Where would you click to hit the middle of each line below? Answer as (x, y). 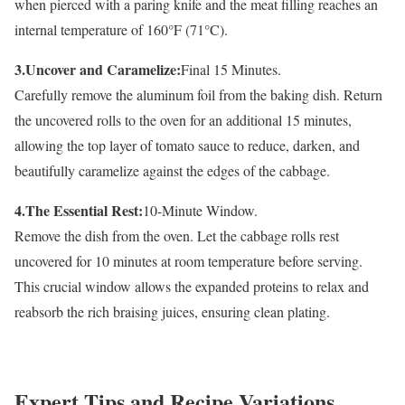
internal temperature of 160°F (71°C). (121, 30)
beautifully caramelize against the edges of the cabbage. (172, 171)
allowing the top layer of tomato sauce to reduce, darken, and (187, 146)
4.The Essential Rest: (79, 211)
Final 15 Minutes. (231, 70)
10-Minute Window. (200, 211)
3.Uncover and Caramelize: (98, 70)
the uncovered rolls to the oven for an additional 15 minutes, (183, 120)
